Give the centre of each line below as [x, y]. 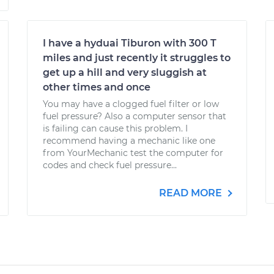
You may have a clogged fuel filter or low [131, 104]
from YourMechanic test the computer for [133, 153]
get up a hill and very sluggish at [125, 72]
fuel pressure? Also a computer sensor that [135, 116]
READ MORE [192, 193]
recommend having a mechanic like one [129, 141]
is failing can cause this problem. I [115, 128]
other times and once [97, 87]
